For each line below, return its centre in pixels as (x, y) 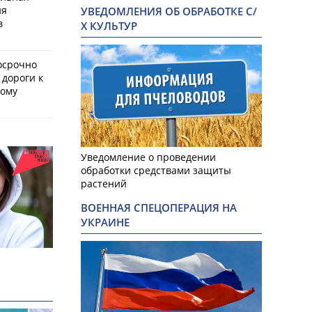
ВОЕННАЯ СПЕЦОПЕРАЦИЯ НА (159, 208)
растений (104, 183)
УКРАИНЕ (105, 222)
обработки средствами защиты (156, 170)
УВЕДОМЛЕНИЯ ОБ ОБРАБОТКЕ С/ (169, 12)
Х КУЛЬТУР (109, 26)
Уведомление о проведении (148, 157)
